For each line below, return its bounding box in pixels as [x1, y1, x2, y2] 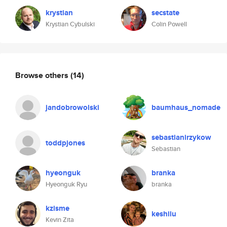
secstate [152, 7, 179, 18]
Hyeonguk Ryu [46, 179, 87, 189]
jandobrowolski [46, 102, 99, 113]
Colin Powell [152, 19, 187, 29]
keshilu [152, 208, 176, 219]
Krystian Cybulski [46, 19, 95, 29]
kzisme [46, 203, 69, 214]
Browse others [15, 69, 70, 81]
